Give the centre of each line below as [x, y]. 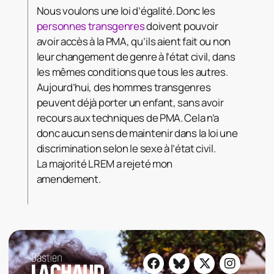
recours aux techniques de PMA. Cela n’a [128, 117]
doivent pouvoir [181, 26]
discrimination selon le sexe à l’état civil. [126, 148]
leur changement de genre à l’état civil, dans [136, 56]
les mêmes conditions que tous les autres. [132, 72]
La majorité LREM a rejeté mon [105, 163]
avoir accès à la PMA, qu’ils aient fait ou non [133, 41]
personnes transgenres [91, 26]
